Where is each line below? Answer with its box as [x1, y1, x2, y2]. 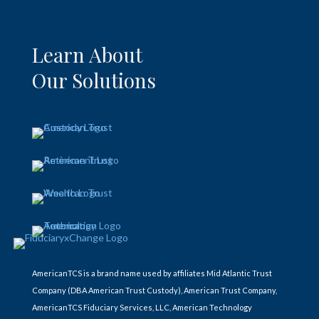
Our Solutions [31, 66, 156, 93]
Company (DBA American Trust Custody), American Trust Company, [31, 285, 277, 295]
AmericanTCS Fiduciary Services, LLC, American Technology [31, 302, 252, 312]
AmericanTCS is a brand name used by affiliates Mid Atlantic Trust [31, 268, 272, 278]
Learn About [31, 41, 142, 68]
